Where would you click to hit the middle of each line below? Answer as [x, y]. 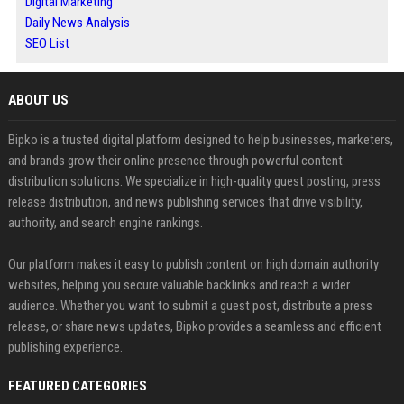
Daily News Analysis [77, 23]
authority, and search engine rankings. [105, 223]
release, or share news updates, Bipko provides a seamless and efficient [194, 326]
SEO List [47, 43]
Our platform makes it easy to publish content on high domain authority [193, 264]
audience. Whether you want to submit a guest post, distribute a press [190, 306]
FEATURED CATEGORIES [77, 386]
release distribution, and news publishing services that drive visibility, [185, 202]
